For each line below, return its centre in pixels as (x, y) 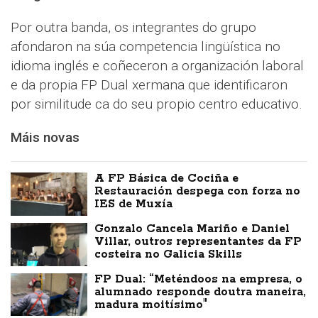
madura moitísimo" (151, 305)
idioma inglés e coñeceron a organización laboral (157, 66)
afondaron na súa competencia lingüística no (146, 46)
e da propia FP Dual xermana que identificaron (149, 85)
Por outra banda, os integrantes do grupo (133, 27)
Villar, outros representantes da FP (198, 241)
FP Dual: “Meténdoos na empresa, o (199, 279)
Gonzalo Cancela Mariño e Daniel (192, 229)
